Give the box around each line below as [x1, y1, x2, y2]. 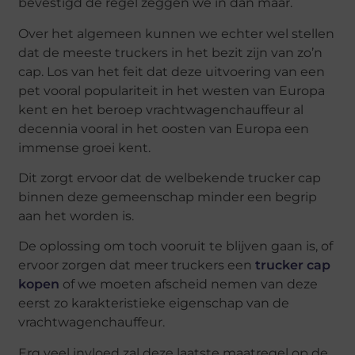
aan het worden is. [18, 208, 135, 223]
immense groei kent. [18, 139, 151, 155]
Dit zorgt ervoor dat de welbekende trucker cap [18, 170, 322, 185]
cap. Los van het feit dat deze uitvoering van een [18, 63, 326, 79]
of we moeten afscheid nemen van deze [59, 277, 319, 292]
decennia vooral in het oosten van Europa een [18, 120, 310, 136]
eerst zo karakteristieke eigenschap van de [18, 296, 290, 311]
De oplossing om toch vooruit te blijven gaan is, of [18, 239, 334, 254]
